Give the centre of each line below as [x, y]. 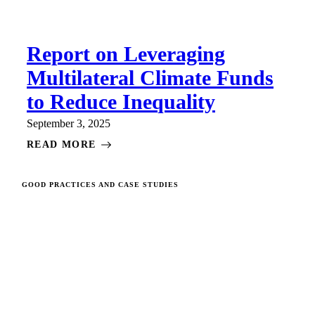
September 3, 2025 [69, 123]
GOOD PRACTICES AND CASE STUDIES [100, 184]
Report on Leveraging [126, 53]
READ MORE [62, 144]
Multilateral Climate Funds [150, 77]
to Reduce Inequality [121, 101]
